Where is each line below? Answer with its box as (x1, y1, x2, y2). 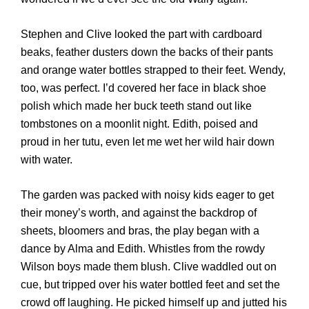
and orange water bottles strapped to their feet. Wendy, (21, 64, 286, 77)
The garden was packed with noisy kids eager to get (21, 188, 274, 201)
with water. (21, 154, 72, 166)
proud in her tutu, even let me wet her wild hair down (21, 136, 275, 148)
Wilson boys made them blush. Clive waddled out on (21, 260, 277, 272)
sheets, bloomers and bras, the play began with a (21, 224, 259, 237)
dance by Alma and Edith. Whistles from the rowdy (21, 242, 265, 255)
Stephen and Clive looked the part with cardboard (21, 28, 262, 41)
